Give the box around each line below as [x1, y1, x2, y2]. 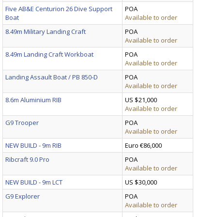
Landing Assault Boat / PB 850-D [5, 72, 98, 81]
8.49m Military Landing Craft [5, 27, 86, 36]
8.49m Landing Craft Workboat [5, 49, 93, 59]
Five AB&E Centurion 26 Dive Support [5, 4, 112, 13]
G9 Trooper [5, 118, 39, 127]
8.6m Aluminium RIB [5, 95, 62, 104]
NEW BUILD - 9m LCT [5, 177, 62, 186]
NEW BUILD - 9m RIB [5, 140, 62, 150]
